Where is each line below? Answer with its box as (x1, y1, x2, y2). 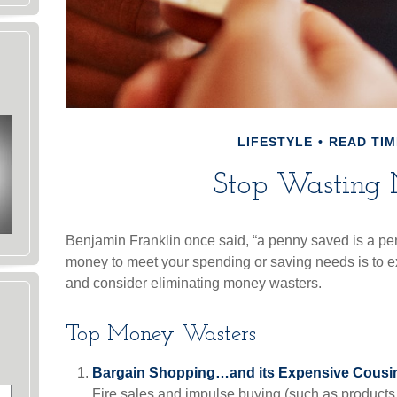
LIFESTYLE (237, 135, 313, 149)
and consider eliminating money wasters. (66, 276, 322, 291)
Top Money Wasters (66, 323, 256, 346)
